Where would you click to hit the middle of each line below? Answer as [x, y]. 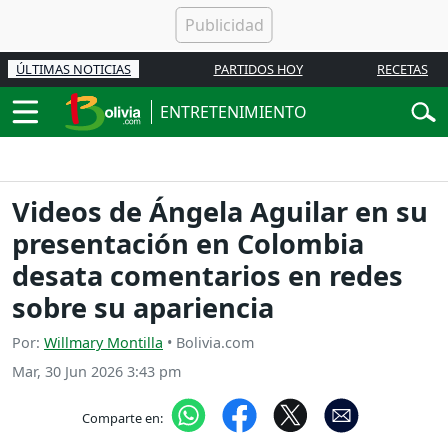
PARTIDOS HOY [258, 69]
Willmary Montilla [103, 343]
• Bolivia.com [208, 343]
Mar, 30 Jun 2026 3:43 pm [96, 372]
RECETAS [402, 69]
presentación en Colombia [188, 244]
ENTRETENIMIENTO [233, 112]
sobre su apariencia [143, 308]
